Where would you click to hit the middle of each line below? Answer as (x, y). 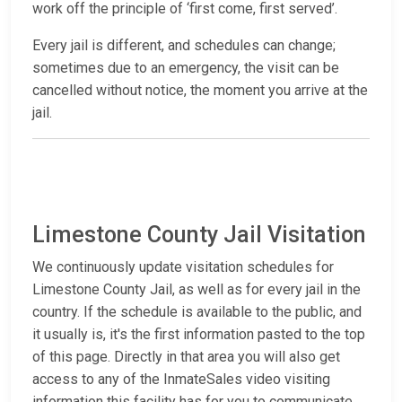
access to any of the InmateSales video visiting (181, 380)
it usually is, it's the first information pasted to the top (199, 335)
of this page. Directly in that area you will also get (186, 357)
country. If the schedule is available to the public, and (197, 312)
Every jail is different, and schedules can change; (184, 46)
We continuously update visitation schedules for (183, 267)
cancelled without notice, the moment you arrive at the (200, 91)
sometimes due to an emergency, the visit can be (186, 68)
